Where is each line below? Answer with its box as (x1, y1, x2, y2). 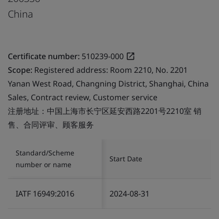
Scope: (8, 64, 34, 75)
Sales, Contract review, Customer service (8, 91, 157, 103)
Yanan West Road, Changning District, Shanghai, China (8, 78, 209, 89)
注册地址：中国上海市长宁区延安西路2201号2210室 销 (8, 105, 201, 116)
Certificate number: (8, 50, 80, 62)
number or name (16, 159, 71, 169)
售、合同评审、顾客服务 (8, 119, 94, 130)
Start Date (109, 153, 142, 163)
